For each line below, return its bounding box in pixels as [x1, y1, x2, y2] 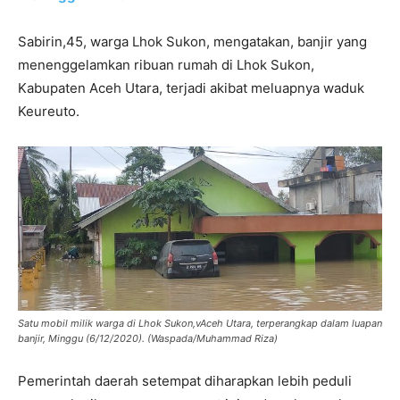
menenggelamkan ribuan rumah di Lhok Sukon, [18, 56, 314, 74]
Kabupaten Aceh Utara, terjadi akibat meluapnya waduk [18, 79, 364, 97]
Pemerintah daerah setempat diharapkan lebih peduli [18, 372, 352, 390]
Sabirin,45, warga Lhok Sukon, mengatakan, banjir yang [18, 33, 367, 51]
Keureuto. [18, 103, 79, 121]
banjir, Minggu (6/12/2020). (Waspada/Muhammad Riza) [18, 332, 278, 346]
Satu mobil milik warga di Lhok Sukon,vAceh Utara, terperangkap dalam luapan [18, 317, 382, 330]
